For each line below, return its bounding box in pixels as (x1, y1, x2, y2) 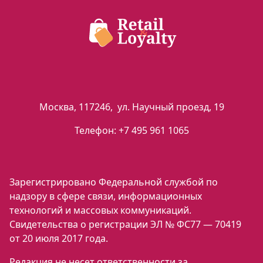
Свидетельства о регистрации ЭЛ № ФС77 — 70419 (9, 218, 241, 231)
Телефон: (74, 124, 119, 137)
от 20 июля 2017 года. (9, 232, 108, 245)
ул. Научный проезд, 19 (117, 100, 224, 114)
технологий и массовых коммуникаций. (9, 204, 191, 217)
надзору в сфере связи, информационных (9, 190, 202, 203)
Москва (39, 100, 74, 114)
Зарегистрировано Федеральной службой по (9, 176, 218, 189)
